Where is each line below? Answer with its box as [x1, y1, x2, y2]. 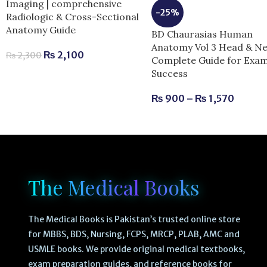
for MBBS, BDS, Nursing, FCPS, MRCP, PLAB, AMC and [27, 229, 240, 240]
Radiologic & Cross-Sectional [6, 11, 139, 23]
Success [151, 67, 188, 79]
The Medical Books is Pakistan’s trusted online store [27, 214, 240, 225]
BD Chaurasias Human [151, 27, 253, 40]
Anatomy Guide [6, 24, 76, 36]
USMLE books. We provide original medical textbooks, [27, 244, 245, 255]
